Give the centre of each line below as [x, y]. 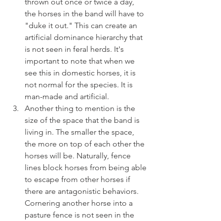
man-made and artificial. [68, 97]
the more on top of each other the [86, 144]
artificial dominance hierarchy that [85, 37]
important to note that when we [81, 61]
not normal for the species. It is [80, 85]
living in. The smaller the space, [80, 132]
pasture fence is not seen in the [80, 215]
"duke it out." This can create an [82, 26]
